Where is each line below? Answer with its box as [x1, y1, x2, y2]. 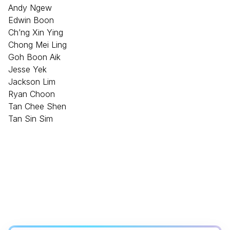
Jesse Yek [8, 64, 47, 74]
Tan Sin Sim [8, 113, 53, 124]
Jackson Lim [8, 76, 55, 87]
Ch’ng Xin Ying [8, 27, 63, 37]
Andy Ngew [8, 2, 52, 13]
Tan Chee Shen [8, 101, 66, 111]
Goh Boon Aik [8, 51, 61, 62]
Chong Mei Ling [8, 39, 67, 50]
